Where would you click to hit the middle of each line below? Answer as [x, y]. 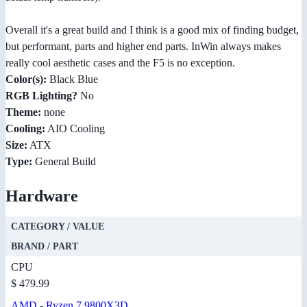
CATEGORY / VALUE [58, 227]
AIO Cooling [75, 129]
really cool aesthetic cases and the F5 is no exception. [120, 63]
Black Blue [72, 79]
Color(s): [26, 79]
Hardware [42, 196]
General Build [64, 162]
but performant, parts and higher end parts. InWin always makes [143, 47]
